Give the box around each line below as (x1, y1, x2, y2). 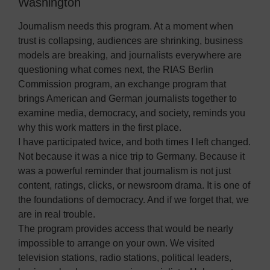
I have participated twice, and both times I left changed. (18, 137, 251, 148)
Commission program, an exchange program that (18, 79, 226, 90)
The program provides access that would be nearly (18, 224, 233, 234)
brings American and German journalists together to (18, 93, 237, 104)
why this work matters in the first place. (18, 122, 181, 133)
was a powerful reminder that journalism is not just (18, 166, 231, 177)
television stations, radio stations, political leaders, (18, 253, 231, 263)
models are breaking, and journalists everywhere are (18, 50, 242, 61)
